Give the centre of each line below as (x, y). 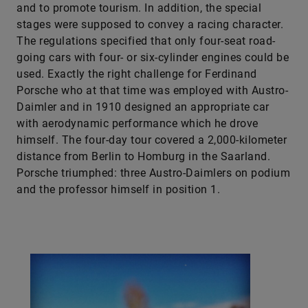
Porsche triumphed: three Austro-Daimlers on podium (153, 173)
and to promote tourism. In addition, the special (139, 8)
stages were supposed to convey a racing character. (150, 24)
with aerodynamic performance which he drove (137, 123)
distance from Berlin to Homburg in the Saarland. (143, 156)
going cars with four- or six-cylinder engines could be (153, 57)
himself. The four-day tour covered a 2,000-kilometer (152, 140)
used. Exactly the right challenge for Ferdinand (137, 74)
